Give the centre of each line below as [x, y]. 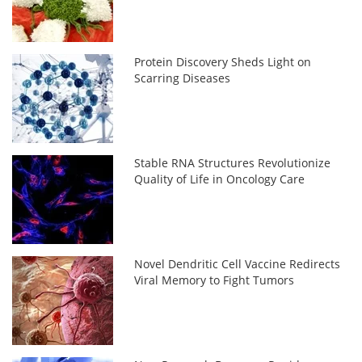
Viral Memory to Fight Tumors [215, 280]
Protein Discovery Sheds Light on [223, 62]
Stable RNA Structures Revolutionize [233, 163]
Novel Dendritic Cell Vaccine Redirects [238, 264]
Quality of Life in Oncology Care [220, 179]
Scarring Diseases [183, 78]
